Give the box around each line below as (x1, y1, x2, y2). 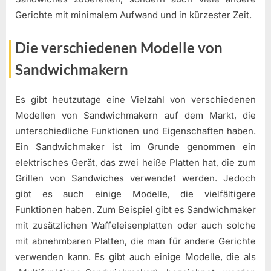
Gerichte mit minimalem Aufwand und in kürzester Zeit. (15, 9, 252, 21)
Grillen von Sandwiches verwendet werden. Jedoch (15, 172, 256, 184)
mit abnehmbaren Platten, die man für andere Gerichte (15, 235, 256, 247)
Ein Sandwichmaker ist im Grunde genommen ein (15, 141, 256, 153)
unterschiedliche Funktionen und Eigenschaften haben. (15, 125, 256, 137)
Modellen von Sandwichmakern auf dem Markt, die (15, 109, 256, 122)
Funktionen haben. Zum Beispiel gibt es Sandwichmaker (15, 204, 256, 216)
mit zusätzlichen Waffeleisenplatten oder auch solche (15, 220, 256, 232)
